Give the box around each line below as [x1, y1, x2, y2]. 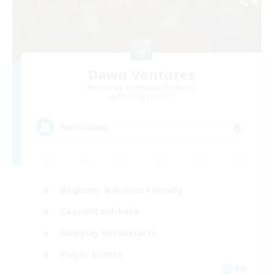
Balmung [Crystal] [117, 92, 174, 101]
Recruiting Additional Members [86, 83, 196, 92]
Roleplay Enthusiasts [61, 227, 157, 239]
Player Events [61, 248, 123, 261]
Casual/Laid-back [61, 206, 140, 218]
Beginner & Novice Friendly [61, 184, 183, 196]
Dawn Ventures [87, 65, 195, 84]
